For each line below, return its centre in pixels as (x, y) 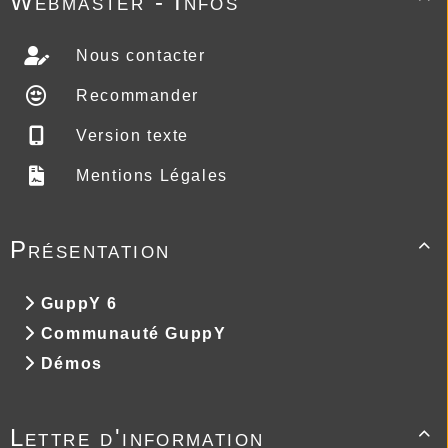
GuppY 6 (79, 303)
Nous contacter (138, 55)
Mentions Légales (149, 175)
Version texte (129, 135)
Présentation (90, 249)
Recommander (134, 95)
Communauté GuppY (133, 333)
